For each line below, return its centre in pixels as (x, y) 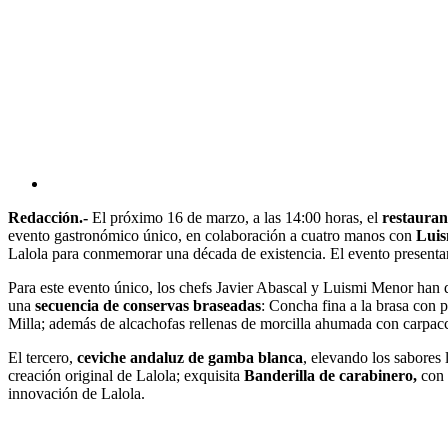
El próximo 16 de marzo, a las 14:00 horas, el (235, 217)
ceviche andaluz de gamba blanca (188, 357)
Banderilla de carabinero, (330, 375)
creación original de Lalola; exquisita (126, 375)
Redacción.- (48, 217)
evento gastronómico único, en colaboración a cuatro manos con (212, 235)
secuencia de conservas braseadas (148, 305)
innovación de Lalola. (76, 393)
